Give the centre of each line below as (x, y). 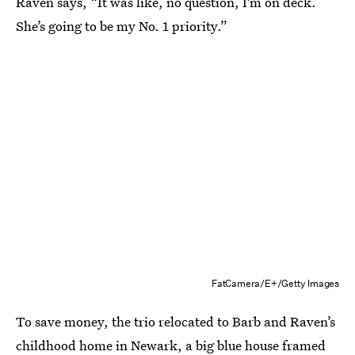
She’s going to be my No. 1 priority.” (122, 26)
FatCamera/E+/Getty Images (275, 284)
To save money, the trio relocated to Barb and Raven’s (176, 322)
